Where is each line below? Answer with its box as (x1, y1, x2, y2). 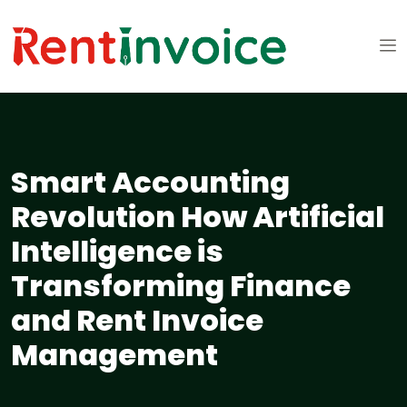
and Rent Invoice (11, 300, 263, 342)
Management (11, 334, 218, 376)
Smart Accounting (11, 162, 290, 203)
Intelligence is (11, 231, 223, 273)
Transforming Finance (11, 265, 351, 307)
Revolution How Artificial (11, 196, 384, 238)
